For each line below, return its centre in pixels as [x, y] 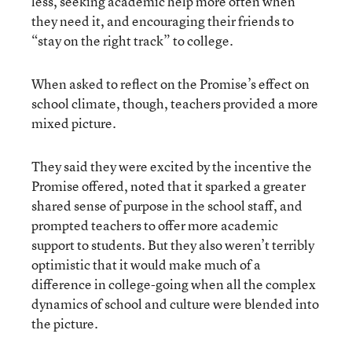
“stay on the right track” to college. [132, 40]
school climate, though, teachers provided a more [175, 103]
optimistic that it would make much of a [146, 264]
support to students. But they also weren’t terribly [173, 245]
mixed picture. [74, 123]
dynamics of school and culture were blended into [175, 304]
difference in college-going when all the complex [174, 284]
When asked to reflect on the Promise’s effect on [170, 84]
